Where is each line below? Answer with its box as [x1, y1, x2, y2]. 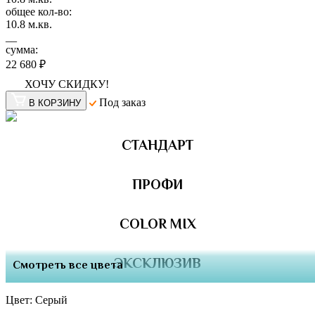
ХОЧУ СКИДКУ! [25, 78, 109, 91]
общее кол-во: [6, 6, 72, 18]
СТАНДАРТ [122, 136, 193, 158]
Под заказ [96, 96, 146, 109]
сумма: [6, 44, 38, 56]
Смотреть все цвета [13, 257, 123, 276]
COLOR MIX [119, 214, 196, 237]
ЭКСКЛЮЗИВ [114, 254, 201, 276]
